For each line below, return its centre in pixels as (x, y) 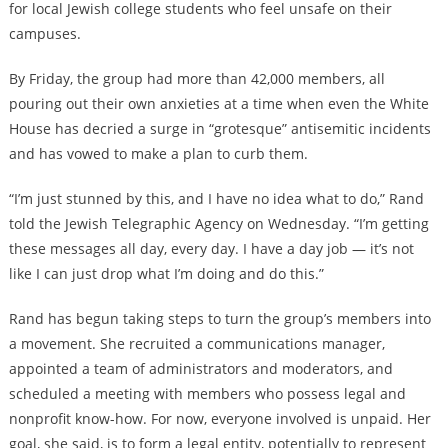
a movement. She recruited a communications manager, (196, 344)
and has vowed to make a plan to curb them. (158, 154)
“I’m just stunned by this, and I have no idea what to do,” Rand (216, 199)
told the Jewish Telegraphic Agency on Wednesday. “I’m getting (218, 224)
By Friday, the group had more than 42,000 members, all (196, 79)
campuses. (44, 34)
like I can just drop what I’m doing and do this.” (166, 274)
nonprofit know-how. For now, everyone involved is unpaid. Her (219, 419)
